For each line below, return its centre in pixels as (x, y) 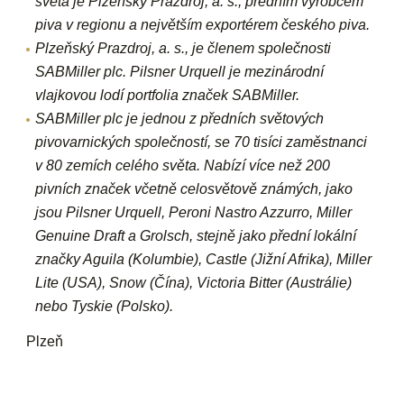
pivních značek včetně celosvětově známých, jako (194, 189)
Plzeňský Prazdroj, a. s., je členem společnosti (184, 48)
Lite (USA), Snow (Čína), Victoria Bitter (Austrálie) (194, 283)
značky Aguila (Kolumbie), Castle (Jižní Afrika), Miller (204, 259)
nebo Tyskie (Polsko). (105, 306)
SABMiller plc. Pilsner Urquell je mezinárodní (180, 72)
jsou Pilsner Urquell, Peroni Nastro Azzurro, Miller (194, 212)
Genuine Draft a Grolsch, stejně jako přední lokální (196, 236)
